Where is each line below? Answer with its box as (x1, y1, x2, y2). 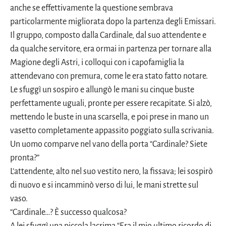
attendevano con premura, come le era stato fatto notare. (10, 71, 208, 81)
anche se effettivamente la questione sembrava (10, 3, 173, 13)
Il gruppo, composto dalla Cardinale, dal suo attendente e (10, 30, 206, 40)
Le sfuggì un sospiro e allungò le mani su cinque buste (10, 85, 194, 94)
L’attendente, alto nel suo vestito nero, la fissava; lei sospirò (10, 166, 213, 176)
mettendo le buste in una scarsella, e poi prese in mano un (10, 112, 209, 122)
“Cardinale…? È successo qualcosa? (10, 207, 127, 217)
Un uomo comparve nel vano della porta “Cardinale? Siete (10, 139, 207, 149)
